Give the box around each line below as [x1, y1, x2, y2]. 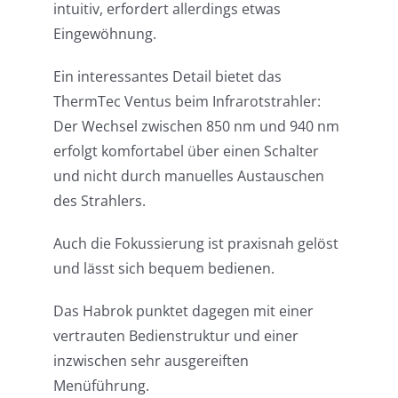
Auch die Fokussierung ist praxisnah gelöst [52, 234, 338, 254]
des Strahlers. [52, 191, 146, 211]
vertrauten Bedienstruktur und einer [52, 326, 298, 346]
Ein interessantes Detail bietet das [52, 67, 282, 87]
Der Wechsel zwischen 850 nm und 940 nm [52, 116, 339, 137]
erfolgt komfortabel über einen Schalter [52, 141, 319, 162]
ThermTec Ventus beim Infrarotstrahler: [52, 92, 321, 112]
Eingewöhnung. [52, 24, 156, 44]
